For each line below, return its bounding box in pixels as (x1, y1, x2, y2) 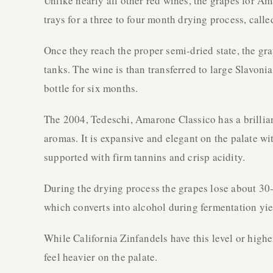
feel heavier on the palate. (44, 250, 158, 264)
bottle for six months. (44, 81, 138, 96)
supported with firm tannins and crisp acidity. (44, 150, 246, 165)
